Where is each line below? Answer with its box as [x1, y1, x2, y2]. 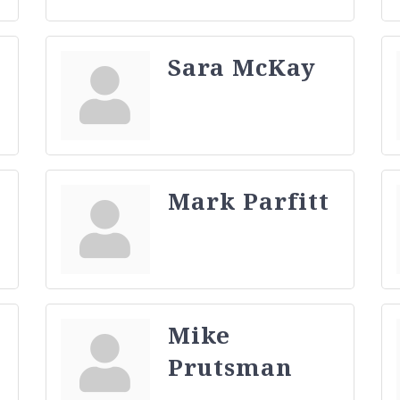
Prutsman [167, 350, 293, 383]
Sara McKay [167, 50, 316, 83]
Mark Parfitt [167, 184, 329, 217]
